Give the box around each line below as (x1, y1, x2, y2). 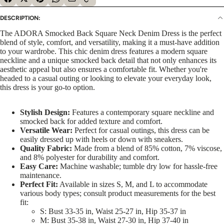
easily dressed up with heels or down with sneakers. (20, 135, 183, 144)
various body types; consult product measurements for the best (20, 189, 215, 198)
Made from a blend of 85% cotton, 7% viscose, (72, 144, 222, 153)
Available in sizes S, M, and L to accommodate (58, 180, 207, 189)
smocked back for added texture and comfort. (20, 117, 162, 126)
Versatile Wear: (20, 126, 72, 135)
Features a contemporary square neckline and (70, 108, 214, 117)
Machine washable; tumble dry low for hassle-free (58, 162, 217, 171)
